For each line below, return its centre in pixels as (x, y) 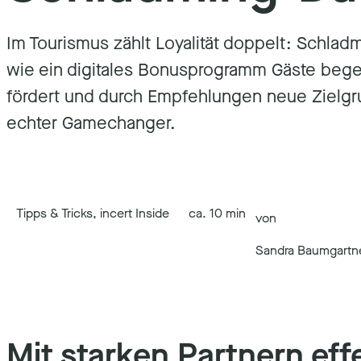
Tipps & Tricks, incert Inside (93, 213)
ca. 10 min (217, 213)
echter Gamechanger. (91, 123)
